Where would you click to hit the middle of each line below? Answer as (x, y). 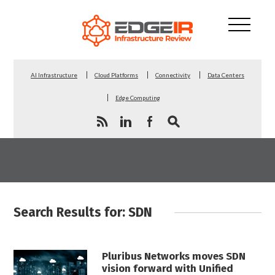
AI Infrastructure (54, 75)
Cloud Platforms (116, 75)
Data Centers (226, 75)
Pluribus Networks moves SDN (174, 256)
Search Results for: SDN (83, 212)
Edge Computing (138, 97)
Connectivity (173, 75)
